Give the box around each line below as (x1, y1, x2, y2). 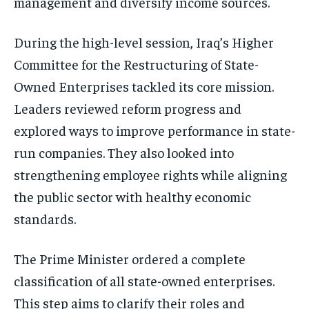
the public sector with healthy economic (14, 188, 251, 206)
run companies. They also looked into (14, 143, 234, 161)
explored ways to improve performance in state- (14, 121, 295, 139)
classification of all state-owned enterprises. (14, 272, 275, 290)
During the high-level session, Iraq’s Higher (14, 33, 274, 51)
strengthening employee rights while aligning (14, 166, 287, 183)
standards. (14, 210, 76, 228)
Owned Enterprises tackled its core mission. (14, 77, 274, 95)
